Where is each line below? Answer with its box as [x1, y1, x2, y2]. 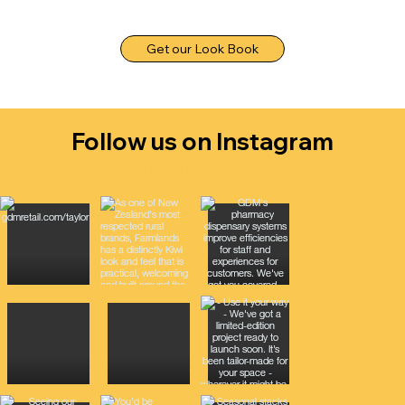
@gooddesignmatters [128, 159, 278, 178]
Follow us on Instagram [71, 126, 334, 156]
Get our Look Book [146, 41, 259, 57]
